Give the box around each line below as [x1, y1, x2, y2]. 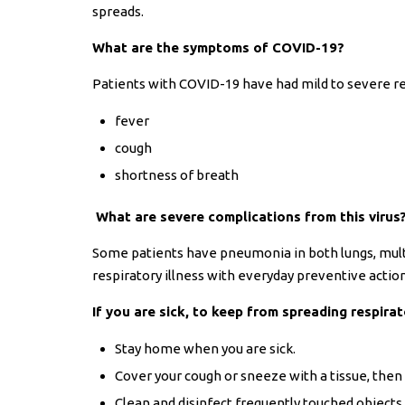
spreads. [92, 4, 144, 20]
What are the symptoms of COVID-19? [92, 40, 344, 56]
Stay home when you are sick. [115, 341, 296, 357]
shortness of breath [115, 167, 239, 184]
